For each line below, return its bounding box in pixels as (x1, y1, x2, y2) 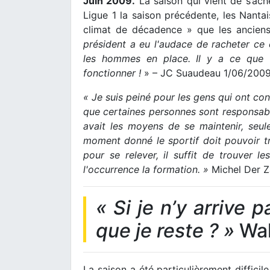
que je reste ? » (96, 218, 234, 242)
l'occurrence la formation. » (83, 163, 209, 175)
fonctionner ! (83, 66, 141, 79)
